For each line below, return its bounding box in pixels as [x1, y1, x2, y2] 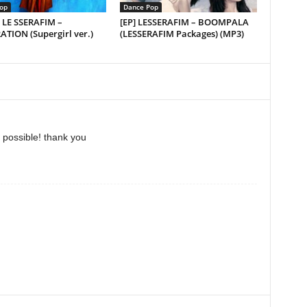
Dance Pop [123, 2, 158, 12]
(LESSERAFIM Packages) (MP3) [119, 27, 244, 40]
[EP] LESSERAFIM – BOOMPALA [119, 16, 249, 28]
